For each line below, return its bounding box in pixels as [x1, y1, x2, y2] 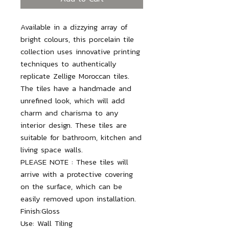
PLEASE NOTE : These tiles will [20, 155, 128, 168]
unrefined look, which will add [20, 94, 125, 106]
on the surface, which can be [20, 180, 122, 192]
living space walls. [20, 143, 83, 155]
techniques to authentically [20, 57, 117, 70]
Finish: [20, 204, 41, 217]
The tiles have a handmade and [20, 82, 131, 94]
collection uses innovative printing [20, 45, 140, 57]
